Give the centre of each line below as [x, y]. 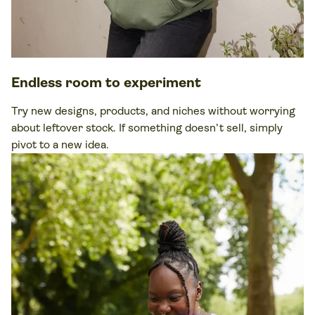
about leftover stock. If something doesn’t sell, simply [147, 127]
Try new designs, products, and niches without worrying [153, 110]
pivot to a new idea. [60, 144]
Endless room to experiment [106, 82]
